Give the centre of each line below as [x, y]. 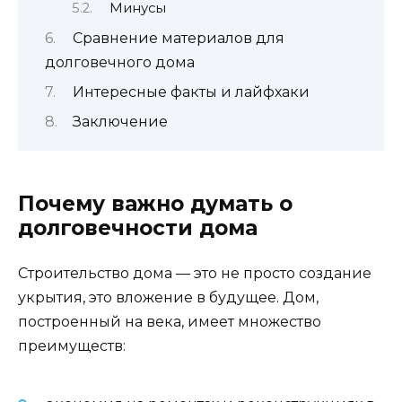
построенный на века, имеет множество [170, 321]
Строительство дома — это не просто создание [195, 273]
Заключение [120, 122]
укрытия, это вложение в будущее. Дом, [168, 297]
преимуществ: [72, 345]
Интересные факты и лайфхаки [191, 92]
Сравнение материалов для [178, 38]
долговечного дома [120, 62]
